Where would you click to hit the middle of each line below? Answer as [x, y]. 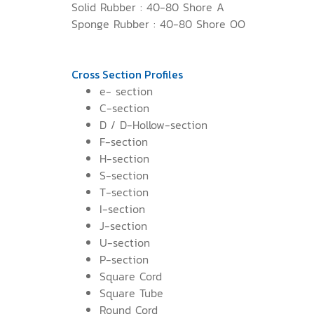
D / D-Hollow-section [153, 124]
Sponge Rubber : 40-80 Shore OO [158, 23]
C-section [124, 108]
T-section [124, 192]
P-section [124, 259]
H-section [124, 158]
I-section [122, 209]
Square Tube [131, 293]
